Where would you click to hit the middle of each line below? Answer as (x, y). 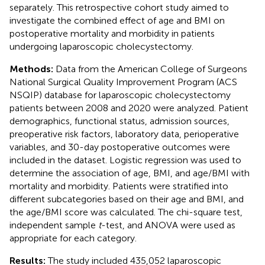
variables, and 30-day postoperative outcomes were (120, 147)
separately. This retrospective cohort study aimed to (119, 7)
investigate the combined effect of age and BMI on (117, 20)
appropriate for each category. (73, 238)
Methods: (33, 69)
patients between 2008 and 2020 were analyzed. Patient (129, 108)
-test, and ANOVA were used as (168, 225)
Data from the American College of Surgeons (151, 69)
